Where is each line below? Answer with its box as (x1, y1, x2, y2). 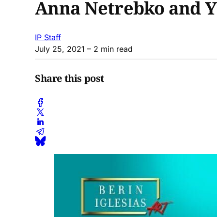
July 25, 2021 (35, 44, 85, 54)
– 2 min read (85, 44, 133, 54)
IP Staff (35, 32, 61, 42)
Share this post (35, 72, 104, 85)
